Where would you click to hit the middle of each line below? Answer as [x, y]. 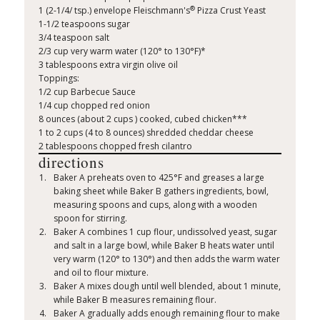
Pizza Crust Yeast [230, 11]
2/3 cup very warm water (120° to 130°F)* [122, 51]
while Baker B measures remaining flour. [135, 300]
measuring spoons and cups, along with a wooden [156, 205]
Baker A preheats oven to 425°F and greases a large [159, 178]
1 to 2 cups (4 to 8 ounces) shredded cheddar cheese [146, 133]
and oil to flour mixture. [101, 273]
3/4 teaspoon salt [74, 38]
